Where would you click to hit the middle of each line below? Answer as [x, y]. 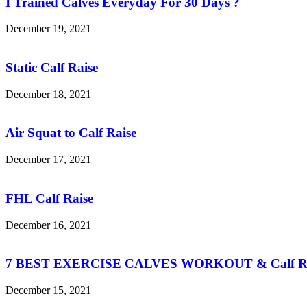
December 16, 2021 [48, 225]
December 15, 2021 [48, 290]
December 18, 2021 [48, 94]
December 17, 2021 [48, 160]
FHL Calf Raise [49, 198]
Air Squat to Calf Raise [71, 133]
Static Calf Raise [52, 67]
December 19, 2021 [48, 29]
